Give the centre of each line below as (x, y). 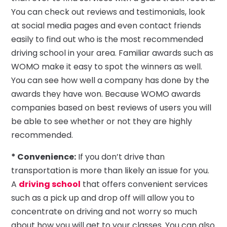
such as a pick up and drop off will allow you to (103, 198)
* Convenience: (44, 157)
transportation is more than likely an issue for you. (110, 170)
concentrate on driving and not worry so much (104, 211)
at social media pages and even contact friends (106, 25)
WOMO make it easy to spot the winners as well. (107, 66)
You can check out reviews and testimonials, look (108, 12)
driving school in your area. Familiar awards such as (112, 53)
